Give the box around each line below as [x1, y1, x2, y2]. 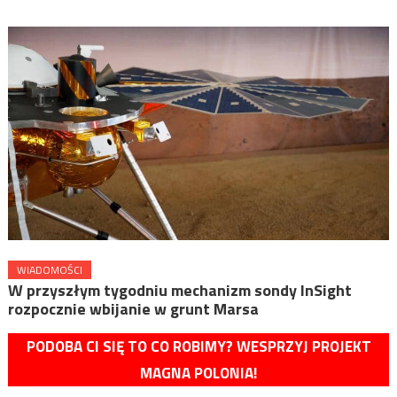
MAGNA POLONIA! [140, 361, 257, 385]
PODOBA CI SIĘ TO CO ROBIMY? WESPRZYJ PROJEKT [26, 334, 371, 358]
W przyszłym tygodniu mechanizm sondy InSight [7, 277, 352, 302]
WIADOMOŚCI [16, 261, 82, 278]
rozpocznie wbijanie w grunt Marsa [7, 296, 259, 321]
